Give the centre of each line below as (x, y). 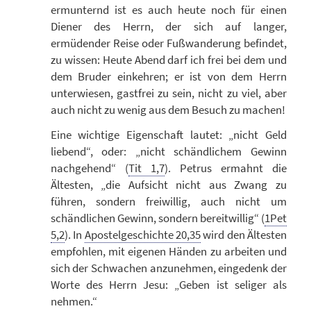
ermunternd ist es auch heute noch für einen (168, 9)
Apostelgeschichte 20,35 (142, 235)
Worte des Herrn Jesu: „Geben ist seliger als (168, 285)
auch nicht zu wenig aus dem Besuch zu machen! (168, 109)
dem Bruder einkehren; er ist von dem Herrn (168, 76)
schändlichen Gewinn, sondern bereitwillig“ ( (157, 218)
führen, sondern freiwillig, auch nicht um (168, 202)
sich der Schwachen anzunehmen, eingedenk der (168, 268)
